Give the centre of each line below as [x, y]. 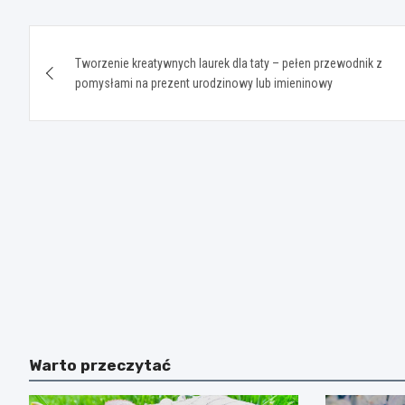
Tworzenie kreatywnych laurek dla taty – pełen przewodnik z [229, 63]
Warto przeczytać [100, 365]
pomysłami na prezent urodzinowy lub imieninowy [204, 83]
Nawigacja [99, 42]
